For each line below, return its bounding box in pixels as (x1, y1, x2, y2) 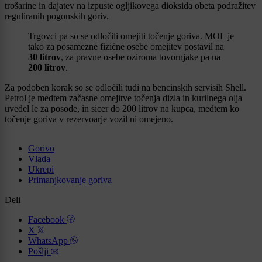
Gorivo (28, 143, 54, 153)
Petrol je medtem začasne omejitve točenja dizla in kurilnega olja (5, 92, 242, 103)
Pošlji (28, 246, 51, 256)
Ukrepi (28, 164, 54, 174)
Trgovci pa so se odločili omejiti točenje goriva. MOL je (28, 30, 234, 41)
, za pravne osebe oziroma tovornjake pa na (61, 51, 220, 62)
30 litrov (28, 51, 61, 62)
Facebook (28, 214, 67, 225)
